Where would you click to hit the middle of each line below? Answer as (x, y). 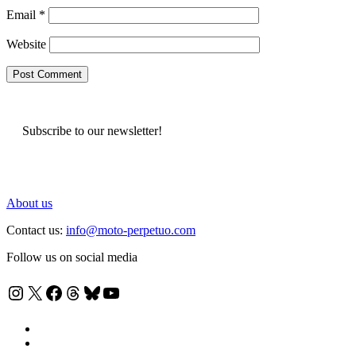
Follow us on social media (72, 257)
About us (29, 203)
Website (26, 44)
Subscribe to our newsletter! (92, 130)
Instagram (44, 292)
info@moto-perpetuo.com (131, 230)
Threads (94, 292)
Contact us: (36, 230)
